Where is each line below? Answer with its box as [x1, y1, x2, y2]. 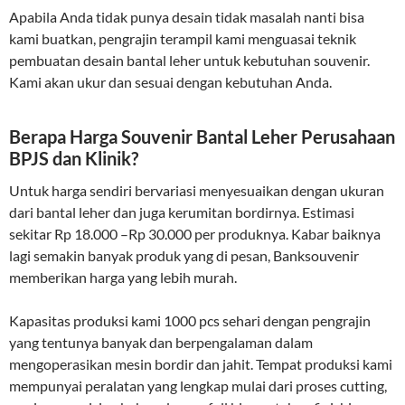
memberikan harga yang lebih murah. [9, 268, 237, 286]
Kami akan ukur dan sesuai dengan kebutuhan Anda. [9, 72, 332, 90]
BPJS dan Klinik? [9, 146, 138, 169]
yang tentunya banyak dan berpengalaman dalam [9, 333, 313, 351]
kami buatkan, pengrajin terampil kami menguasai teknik [9, 29, 356, 47]
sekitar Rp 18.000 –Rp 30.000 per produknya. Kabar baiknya [9, 224, 381, 242]
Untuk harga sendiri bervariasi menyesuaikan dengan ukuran [9, 181, 384, 199]
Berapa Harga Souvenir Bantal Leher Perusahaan [9, 125, 395, 147]
